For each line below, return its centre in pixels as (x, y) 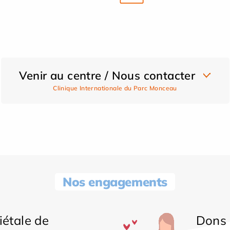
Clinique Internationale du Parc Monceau (115, 88)
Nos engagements (115, 181)
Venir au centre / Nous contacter (107, 75)
